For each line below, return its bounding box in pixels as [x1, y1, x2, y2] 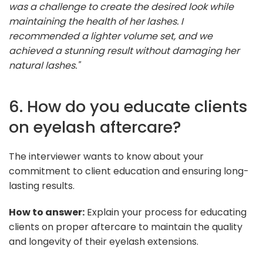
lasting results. [9, 178, 75, 193]
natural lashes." [9, 58, 80, 72]
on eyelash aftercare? [9, 115, 181, 139]
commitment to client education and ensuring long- [9, 164, 249, 178]
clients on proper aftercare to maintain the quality [9, 220, 242, 234]
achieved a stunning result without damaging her [9, 43, 240, 58]
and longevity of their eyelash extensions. [9, 234, 198, 248]
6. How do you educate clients [9, 95, 248, 118]
